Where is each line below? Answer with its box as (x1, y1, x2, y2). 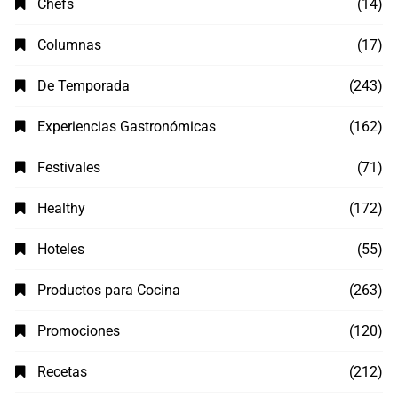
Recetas (37, 363, 88, 381)
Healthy (37, 200, 86, 218)
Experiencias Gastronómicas (37, 118, 217, 136)
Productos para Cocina (37, 282, 181, 299)
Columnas (37, 36, 102, 54)
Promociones (37, 322, 121, 340)
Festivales (37, 159, 101, 177)
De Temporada (37, 77, 131, 95)
